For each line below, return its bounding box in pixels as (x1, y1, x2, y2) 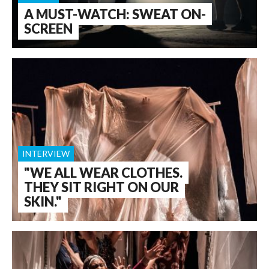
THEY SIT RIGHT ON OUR (24, 178, 179, 195)
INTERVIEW (22, 148, 70, 159)
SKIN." (24, 193, 62, 210)
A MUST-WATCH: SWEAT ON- (24, 5, 206, 22)
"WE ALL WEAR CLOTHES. (24, 164, 183, 181)
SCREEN (24, 20, 73, 37)
